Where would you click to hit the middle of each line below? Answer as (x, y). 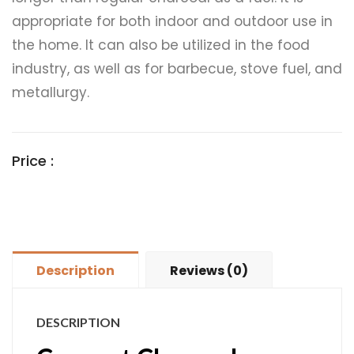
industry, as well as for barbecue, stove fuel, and (177, 69)
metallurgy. (51, 93)
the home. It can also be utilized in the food (161, 45)
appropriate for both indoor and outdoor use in (172, 22)
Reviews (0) (209, 271)
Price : (35, 161)
